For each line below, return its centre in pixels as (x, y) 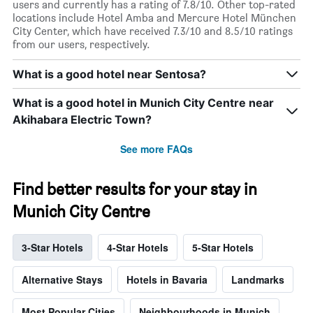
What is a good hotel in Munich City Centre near (143, 103)
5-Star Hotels (223, 248)
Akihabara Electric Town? (82, 120)
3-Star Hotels (52, 248)
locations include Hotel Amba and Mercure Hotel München (154, 18)
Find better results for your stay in (135, 189)
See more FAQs (156, 149)
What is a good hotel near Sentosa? (109, 74)
